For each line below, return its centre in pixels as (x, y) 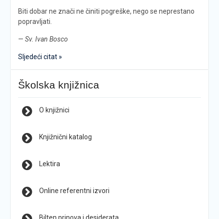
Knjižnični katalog (65, 137)
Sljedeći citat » (40, 56)
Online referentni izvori (74, 190)
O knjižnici (54, 110)
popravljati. (35, 21)
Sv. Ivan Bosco (46, 39)
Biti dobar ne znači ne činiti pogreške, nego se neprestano (106, 11)
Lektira (49, 164)
